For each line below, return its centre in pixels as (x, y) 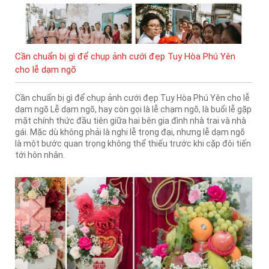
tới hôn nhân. (40, 155)
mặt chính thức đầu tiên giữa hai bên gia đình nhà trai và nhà (131, 120)
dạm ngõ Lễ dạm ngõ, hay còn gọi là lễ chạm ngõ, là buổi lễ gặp (133, 109)
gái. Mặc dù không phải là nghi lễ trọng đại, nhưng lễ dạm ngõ (130, 132)
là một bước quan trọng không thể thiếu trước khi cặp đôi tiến (133, 143)
